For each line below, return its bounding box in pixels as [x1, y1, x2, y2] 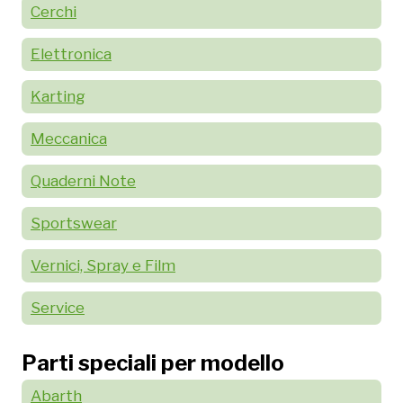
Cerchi [31, 2, 76, 21]
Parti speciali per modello [22, 350, 284, 377]
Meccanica [31, 129, 107, 148]
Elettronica [31, 44, 112, 63]
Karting [31, 86, 85, 105]
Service [31, 298, 85, 317]
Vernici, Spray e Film [31, 255, 175, 274]
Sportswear [31, 213, 117, 232]
